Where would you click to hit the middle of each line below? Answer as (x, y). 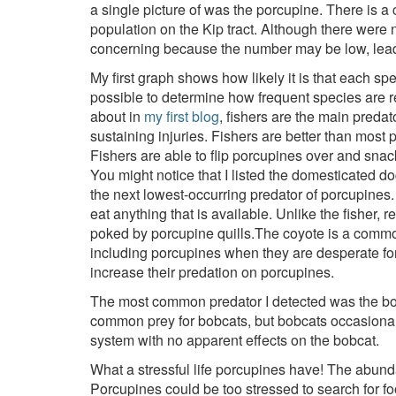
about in (117, 116)
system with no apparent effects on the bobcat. (235, 340)
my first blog (182, 116)
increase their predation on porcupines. (212, 272)
